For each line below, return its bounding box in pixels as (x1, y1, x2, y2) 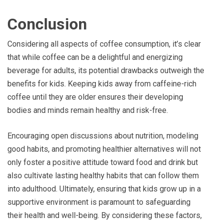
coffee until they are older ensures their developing (7, 92, 183, 102)
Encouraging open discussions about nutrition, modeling (7, 131, 198, 140)
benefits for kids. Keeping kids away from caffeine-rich (7, 79, 196, 88)
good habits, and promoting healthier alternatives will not (7, 144, 201, 154)
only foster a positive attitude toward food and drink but (7, 157, 198, 167)
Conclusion (7, 14, 87, 33)
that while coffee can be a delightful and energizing (7, 52, 183, 62)
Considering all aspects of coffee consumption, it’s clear (7, 39, 201, 49)
